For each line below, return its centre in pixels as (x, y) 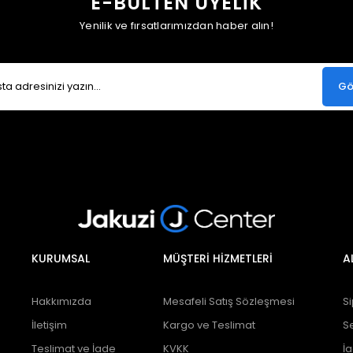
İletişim (49, 325)
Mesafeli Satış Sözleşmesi (229, 301)
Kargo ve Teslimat (210, 325)
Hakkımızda (61, 301)
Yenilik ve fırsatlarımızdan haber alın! (176, 25)
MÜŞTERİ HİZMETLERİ (218, 258)
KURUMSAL (60, 258)
